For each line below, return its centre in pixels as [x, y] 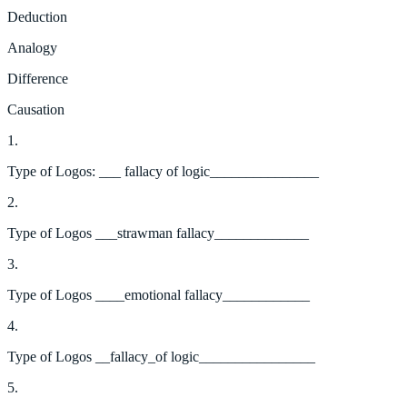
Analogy [32, 47]
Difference [38, 78]
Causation [36, 109]
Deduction [37, 16]
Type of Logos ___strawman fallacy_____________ [158, 233]
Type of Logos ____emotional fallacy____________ [159, 294]
